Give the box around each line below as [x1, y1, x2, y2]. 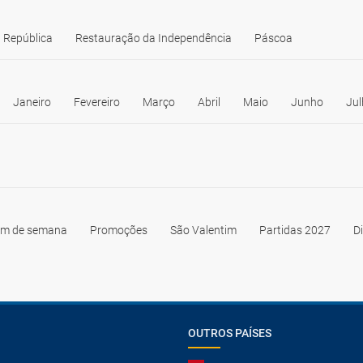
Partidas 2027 [259, 224, 331, 237]
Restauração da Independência [75, 32, 232, 45]
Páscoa [254, 32, 293, 45]
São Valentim [170, 224, 237, 237]
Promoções [90, 224, 147, 237]
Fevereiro [74, 96, 120, 109]
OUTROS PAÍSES [188, 327, 271, 340]
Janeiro [13, 96, 51, 109]
